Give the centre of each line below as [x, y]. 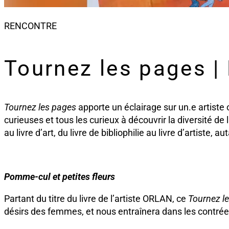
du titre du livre [66, 199]
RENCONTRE [30, 26]
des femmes [55, 211]
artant [22, 199]
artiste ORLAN [143, 199]
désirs [16, 211]
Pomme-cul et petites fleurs [60, 177]
